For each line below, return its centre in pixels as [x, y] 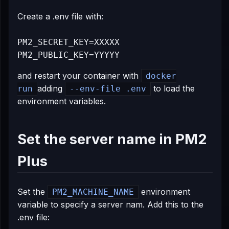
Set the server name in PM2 [112, 139]
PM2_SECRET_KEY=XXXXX [68, 42]
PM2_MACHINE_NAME [93, 192]
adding [51, 88]
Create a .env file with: [60, 16]
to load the [173, 88]
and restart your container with [79, 76]
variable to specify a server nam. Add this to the [110, 204]
